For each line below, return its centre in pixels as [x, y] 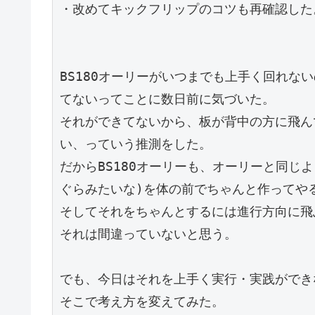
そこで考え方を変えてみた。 [142, 302]
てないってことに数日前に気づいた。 [167, 99]
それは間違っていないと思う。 [148, 234]
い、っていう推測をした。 [136, 144]
